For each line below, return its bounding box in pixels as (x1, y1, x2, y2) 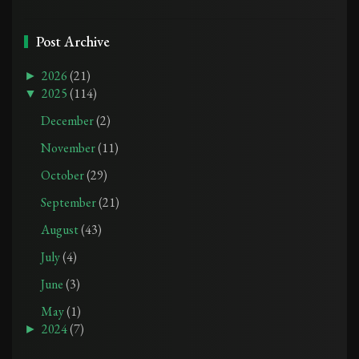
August (40, 220, 81, 238)
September (40, 193, 99, 211)
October (40, 166, 87, 184)
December (40, 111, 96, 129)
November (40, 139, 98, 156)
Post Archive (36, 31, 110, 50)
